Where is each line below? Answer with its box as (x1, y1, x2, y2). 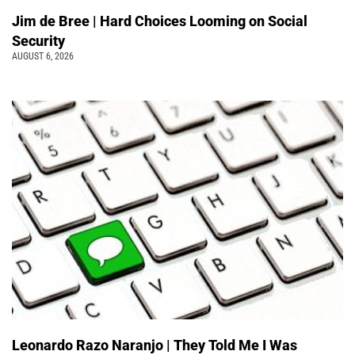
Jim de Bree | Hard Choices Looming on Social (12, 12, 307, 29)
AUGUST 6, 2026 (12, 50, 74, 62)
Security (12, 32, 65, 49)
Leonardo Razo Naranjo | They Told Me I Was (12, 336, 297, 353)
